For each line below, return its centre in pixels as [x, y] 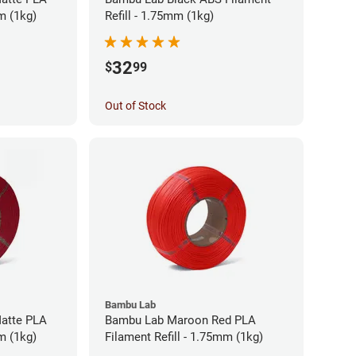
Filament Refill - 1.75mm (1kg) [184, 337]
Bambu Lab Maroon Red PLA [170, 320]
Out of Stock [135, 105]
